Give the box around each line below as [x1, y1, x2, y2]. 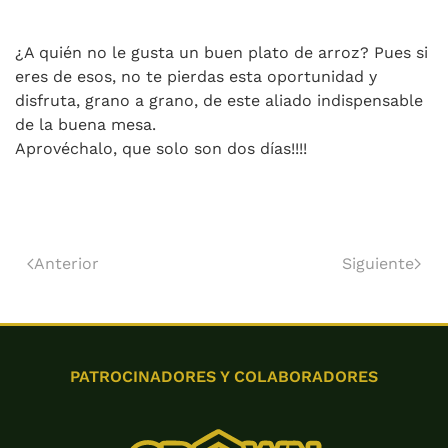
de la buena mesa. [15, 114, 161, 134]
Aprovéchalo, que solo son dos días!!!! [15, 138, 307, 158]
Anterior [34, 253, 99, 273]
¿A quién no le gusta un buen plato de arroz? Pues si [15, 42, 428, 62]
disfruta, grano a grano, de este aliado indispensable [15, 90, 423, 110]
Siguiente [342, 253, 414, 273]
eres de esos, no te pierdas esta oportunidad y [15, 66, 377, 86]
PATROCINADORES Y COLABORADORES [70, 367, 378, 387]
